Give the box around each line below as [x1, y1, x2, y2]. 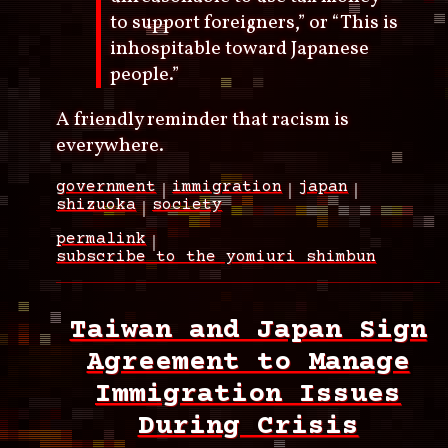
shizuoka [56, 196, 136, 215]
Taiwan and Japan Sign [69, 315, 427, 348]
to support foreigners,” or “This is [110, 10, 399, 37]
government [56, 178, 156, 197]
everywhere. [56, 133, 164, 160]
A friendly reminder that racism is [56, 107, 349, 134]
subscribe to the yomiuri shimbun [56, 248, 376, 267]
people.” [110, 62, 180, 89]
